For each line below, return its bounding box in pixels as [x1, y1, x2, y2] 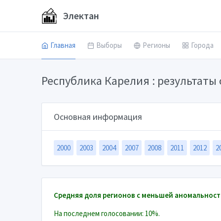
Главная [50, 40, 75, 50]
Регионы [143, 40, 170, 50]
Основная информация [54, 111, 142, 122]
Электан [61, 9, 99, 22]
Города [191, 40, 214, 50]
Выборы [96, 40, 122, 50]
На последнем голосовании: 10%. [54, 209, 160, 218]
